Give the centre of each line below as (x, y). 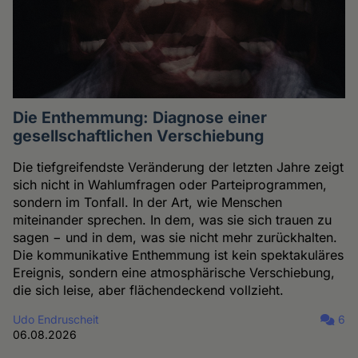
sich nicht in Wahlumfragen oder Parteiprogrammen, (170, 185)
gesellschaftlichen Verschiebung (139, 136)
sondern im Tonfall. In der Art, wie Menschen (148, 203)
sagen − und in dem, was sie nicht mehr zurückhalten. (175, 238)
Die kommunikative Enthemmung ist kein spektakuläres (179, 255)
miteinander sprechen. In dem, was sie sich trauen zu (173, 220)
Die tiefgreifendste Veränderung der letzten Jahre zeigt (179, 167)
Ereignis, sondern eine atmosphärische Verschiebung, (174, 273)
